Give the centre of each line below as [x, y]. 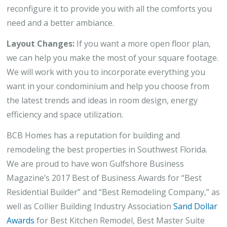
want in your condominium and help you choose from [108, 86]
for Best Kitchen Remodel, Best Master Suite [120, 220]
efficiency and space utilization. [65, 115]
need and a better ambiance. [60, 23]
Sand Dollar [195, 206]
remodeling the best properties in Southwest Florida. [107, 149]
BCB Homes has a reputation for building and [93, 135]
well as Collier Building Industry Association [90, 206]
